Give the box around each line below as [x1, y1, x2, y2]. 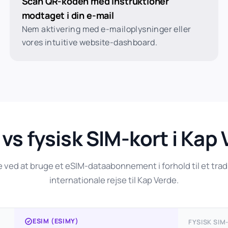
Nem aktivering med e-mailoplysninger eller [21, 23, 191, 35]
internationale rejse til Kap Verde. [49, 174, 179, 186]
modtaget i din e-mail [21, 9, 114, 21]
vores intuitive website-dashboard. [21, 37, 158, 48]
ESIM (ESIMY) [33, 216, 79, 225]
